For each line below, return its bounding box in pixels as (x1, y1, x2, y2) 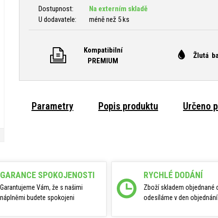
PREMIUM (88, 56, 119, 65)
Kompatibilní (83, 45, 123, 54)
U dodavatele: (38, 15, 76, 24)
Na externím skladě (89, 4, 147, 13)
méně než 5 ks (89, 15, 129, 24)
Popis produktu (98, 100, 158, 112)
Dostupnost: (38, 4, 73, 13)
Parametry (31, 100, 73, 112)
